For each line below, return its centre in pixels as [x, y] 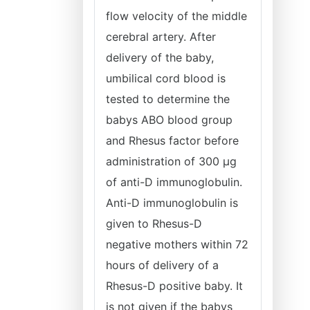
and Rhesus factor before [172, 140]
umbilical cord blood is [166, 78]
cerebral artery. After [161, 37]
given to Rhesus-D [154, 224]
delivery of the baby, [160, 57]
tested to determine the [168, 99]
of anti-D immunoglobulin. [174, 182]
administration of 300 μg [171, 161]
